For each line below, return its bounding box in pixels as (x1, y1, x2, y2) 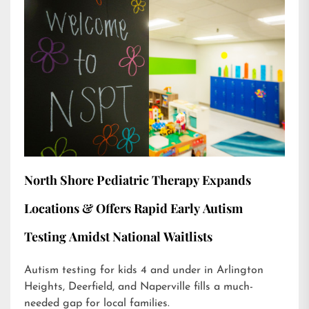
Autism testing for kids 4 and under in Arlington (24, 264, 263, 276)
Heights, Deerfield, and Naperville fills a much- (24, 281, 253, 292)
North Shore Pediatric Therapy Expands (24, 171, 251, 188)
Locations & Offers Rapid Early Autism (24, 199, 243, 217)
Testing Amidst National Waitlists (24, 228, 212, 245)
